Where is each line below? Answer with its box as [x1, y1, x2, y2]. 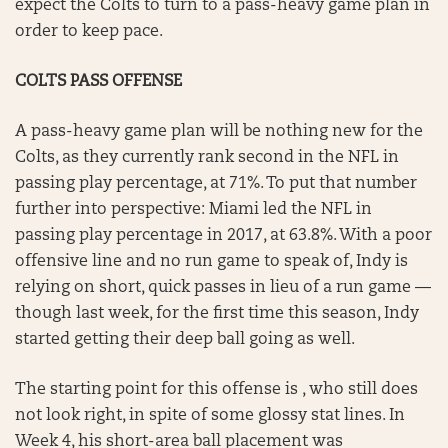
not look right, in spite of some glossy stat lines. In [15, 408, 405, 424]
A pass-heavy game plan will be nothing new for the [15, 124, 423, 140]
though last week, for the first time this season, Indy [15, 306, 419, 322]
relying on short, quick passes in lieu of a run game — [15, 280, 431, 296]
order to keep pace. [15, 24, 163, 40]
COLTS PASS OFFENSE [15, 74, 182, 90]
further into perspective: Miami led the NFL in [15, 202, 372, 218]
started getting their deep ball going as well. [15, 332, 355, 348]
